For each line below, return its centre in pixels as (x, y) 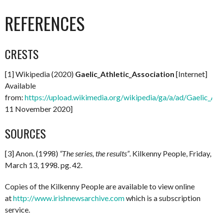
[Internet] (191, 74)
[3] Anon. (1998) (32, 153)
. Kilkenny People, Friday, (170, 153)
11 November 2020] (39, 109)
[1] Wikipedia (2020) (40, 74)
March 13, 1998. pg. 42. (44, 165)
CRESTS (22, 54)
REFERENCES (45, 23)
